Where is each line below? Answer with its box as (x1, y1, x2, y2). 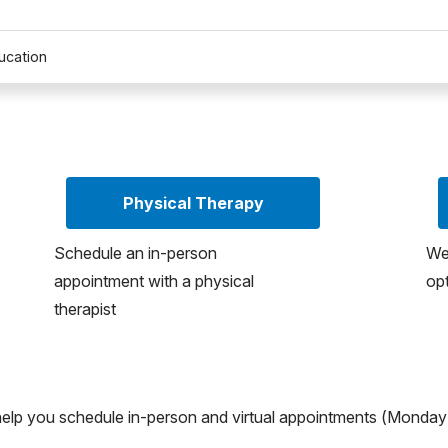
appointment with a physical (54, 270, 254, 291)
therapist (54, 298, 116, 319)
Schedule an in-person (54, 242, 217, 263)
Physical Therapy (122, 192, 264, 213)
